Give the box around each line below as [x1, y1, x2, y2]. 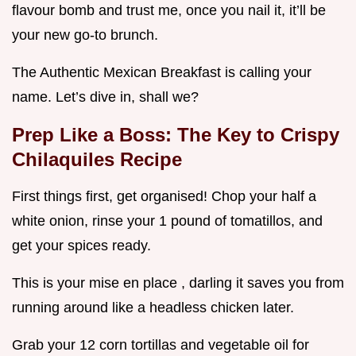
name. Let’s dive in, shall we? [12, 88, 199, 105]
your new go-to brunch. [12, 26, 158, 43]
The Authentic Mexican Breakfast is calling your [12, 64, 311, 80]
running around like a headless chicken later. [12, 299, 294, 315]
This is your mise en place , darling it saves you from [12, 274, 344, 291]
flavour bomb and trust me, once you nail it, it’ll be [12, 2, 326, 18]
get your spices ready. [12, 237, 151, 253]
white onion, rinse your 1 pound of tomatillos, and [12, 212, 323, 229]
